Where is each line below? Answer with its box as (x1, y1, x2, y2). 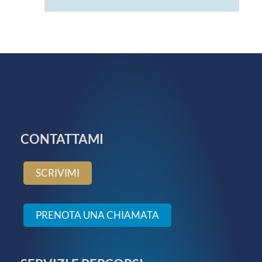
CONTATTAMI (20, 130, 104, 147)
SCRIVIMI (36, 166, 80, 179)
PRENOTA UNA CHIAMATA (36, 208, 159, 221)
